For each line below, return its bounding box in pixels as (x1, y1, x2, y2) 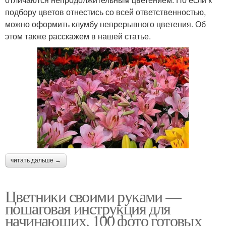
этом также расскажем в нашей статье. (5, 30, 151, 42)
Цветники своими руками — (5, 185, 181, 207)
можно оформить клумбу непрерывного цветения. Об (5, 18, 206, 30)
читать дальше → (11, 157, 61, 164)
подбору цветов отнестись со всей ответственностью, (5, 6, 206, 18)
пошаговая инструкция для (5, 197, 171, 219)
